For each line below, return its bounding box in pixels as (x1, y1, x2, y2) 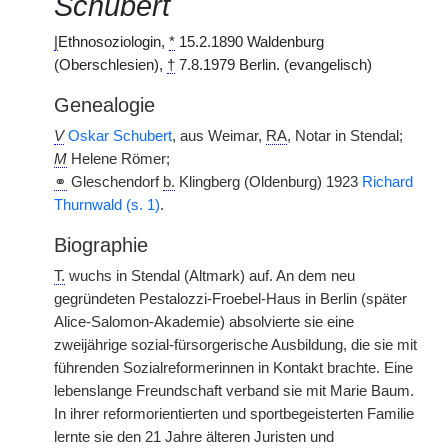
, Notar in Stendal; (287, 128, 403, 144)
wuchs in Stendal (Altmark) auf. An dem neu (65, 268, 355, 284)
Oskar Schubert (68, 128, 172, 144)
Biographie (54, 234, 148, 256)
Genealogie (54, 94, 155, 116)
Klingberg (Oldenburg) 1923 (175, 174, 362, 190)
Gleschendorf (67, 174, 163, 190)
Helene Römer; (67, 151, 170, 167)
